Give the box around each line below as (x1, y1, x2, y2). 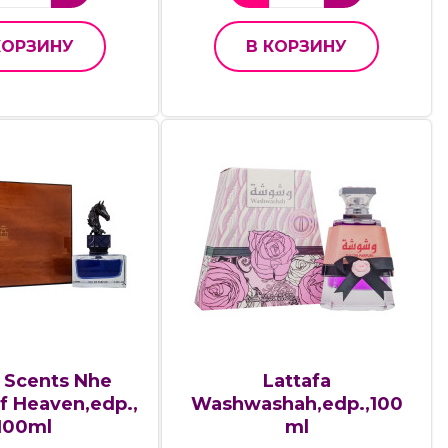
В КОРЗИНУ (246, 37, 348, 57)
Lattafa (262, 369, 331, 392)
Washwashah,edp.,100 (190, 392, 403, 415)
